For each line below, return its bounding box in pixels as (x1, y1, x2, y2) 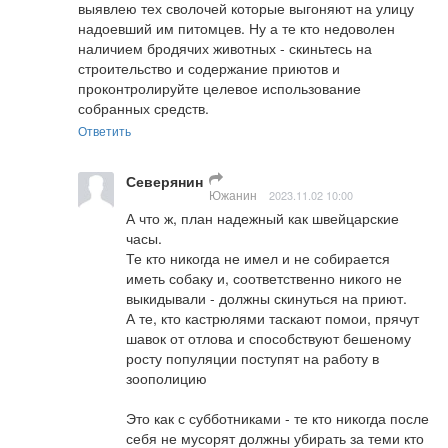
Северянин (126, 171, 203, 192)
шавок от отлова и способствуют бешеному (126, 328, 411, 349)
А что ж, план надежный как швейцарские (126, 208, 399, 229)
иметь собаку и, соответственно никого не (126, 268, 402, 289)
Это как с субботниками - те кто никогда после (126, 408, 429, 429)
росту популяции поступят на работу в (126, 348, 379, 369)
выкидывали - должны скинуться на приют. (126, 288, 407, 309)
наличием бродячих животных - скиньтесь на (78, 38, 372, 59)
